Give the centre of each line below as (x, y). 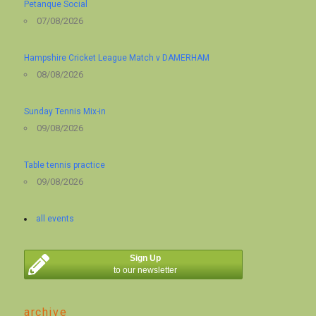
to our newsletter (146, 270)
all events (55, 219)
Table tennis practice (65, 165)
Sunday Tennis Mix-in (65, 112)
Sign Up (146, 258)
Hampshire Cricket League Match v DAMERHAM (117, 58)
